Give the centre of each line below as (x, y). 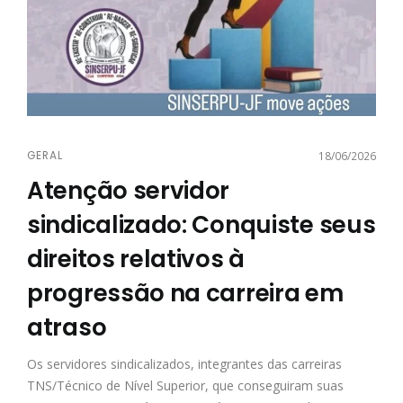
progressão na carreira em (185, 293)
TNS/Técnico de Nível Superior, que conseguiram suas (185, 385)
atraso (67, 327)
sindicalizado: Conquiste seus (201, 224)
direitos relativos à (136, 259)
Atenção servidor (129, 190)
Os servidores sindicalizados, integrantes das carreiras (184, 363)
